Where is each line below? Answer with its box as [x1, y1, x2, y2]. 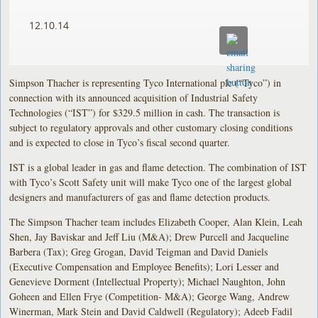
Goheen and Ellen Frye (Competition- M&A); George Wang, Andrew [9, 289, 290, 303]
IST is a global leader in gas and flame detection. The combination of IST [9, 160, 307, 174]
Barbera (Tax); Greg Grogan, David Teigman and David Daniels [9, 244, 268, 258]
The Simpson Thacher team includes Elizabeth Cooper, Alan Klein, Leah [9, 214, 303, 229]
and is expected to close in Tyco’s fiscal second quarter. [9, 135, 231, 149]
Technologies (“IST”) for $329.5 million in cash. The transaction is [9, 105, 280, 119]
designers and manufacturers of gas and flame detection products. [9, 190, 271, 204]
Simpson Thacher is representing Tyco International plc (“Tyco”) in [9, 75, 282, 89]
